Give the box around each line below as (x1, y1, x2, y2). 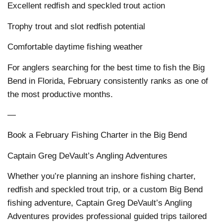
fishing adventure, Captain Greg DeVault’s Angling (7, 198, 192, 208)
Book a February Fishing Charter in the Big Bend (7, 130, 187, 140)
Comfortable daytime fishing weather (7, 42, 143, 52)
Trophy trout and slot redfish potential (7, 21, 145, 31)
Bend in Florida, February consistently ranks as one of (7, 76, 208, 86)
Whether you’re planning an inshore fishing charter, (7, 171, 196, 181)
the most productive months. (7, 89, 113, 99)
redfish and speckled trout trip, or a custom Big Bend (7, 185, 203, 195)
